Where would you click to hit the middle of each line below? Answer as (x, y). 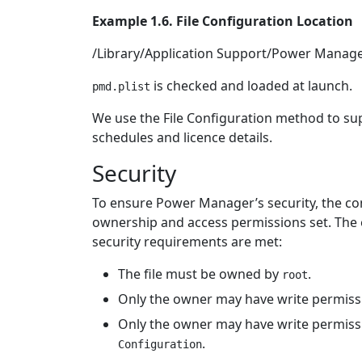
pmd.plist (121, 86)
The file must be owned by (200, 274)
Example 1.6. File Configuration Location (223, 21)
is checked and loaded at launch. (251, 86)
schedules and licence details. (182, 137)
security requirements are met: (187, 242)
